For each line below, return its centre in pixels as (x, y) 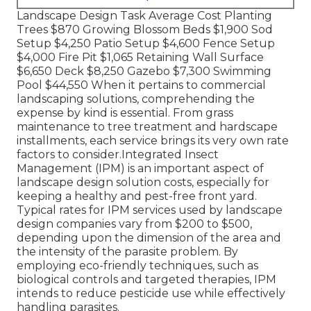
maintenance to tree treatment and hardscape (147, 127)
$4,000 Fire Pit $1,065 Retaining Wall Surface (140, 58)
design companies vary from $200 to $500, (134, 224)
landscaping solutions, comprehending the (136, 99)
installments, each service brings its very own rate (153, 141)
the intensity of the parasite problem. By (127, 252)
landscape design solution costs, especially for (143, 183)
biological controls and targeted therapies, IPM (146, 280)
